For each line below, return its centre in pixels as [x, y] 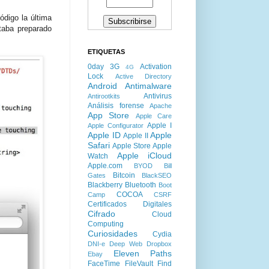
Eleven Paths [142, 253]
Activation [156, 67]
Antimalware [148, 86]
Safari [99, 145]
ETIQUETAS [106, 52]
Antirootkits [104, 96]
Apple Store [131, 146]
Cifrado [101, 214]
